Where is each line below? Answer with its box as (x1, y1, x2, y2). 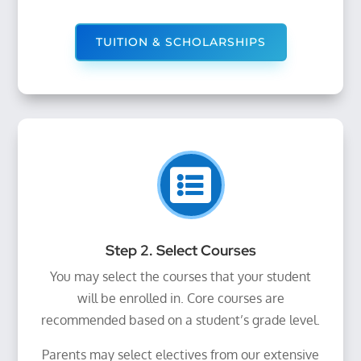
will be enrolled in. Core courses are (77, 290, 284, 307)
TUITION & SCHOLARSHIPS (95, 35, 266, 50)
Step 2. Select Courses (105, 241, 256, 260)
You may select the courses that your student (50, 268, 311, 285)
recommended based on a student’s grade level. (41, 312, 320, 329)
